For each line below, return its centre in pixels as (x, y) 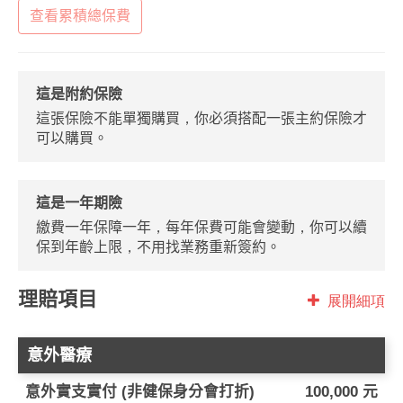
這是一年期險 (79, 203)
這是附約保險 (79, 94)
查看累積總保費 (80, 16)
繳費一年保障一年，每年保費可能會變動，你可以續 (201, 227)
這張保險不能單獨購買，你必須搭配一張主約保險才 (201, 118)
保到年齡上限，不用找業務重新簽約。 (158, 247)
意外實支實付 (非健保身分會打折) (140, 392)
